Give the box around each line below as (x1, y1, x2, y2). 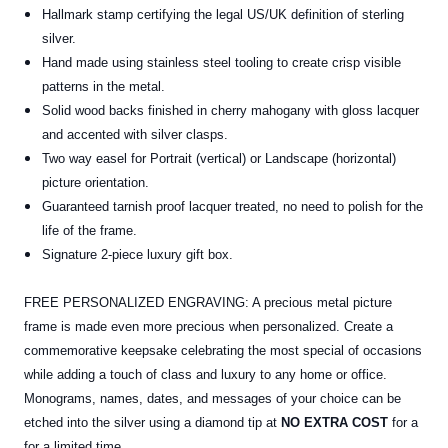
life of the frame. (42, 223, 142, 239)
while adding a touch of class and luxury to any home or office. (24, 367, 387, 383)
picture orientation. (42, 175, 158, 191)
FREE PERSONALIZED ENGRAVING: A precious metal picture (24, 295, 392, 311)
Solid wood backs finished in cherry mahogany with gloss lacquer (42, 103, 420, 119)
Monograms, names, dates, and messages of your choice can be (24, 391, 401, 407)
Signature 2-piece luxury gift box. (42, 247, 246, 263)
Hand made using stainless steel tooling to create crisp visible (42, 55, 402, 71)
